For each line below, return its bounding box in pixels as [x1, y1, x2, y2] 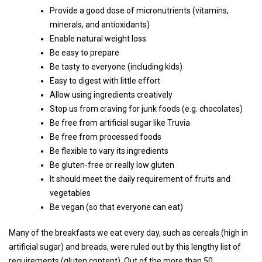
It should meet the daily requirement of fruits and [50, 174, 230, 184]
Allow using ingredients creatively [50, 89, 173, 99]
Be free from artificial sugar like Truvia [50, 118, 190, 127]
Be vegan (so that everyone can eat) [50, 202, 183, 212]
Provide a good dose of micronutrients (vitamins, [50, 5, 229, 15]
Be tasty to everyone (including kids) [50, 61, 182, 71]
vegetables [50, 188, 91, 198]
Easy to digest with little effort [50, 75, 160, 85]
